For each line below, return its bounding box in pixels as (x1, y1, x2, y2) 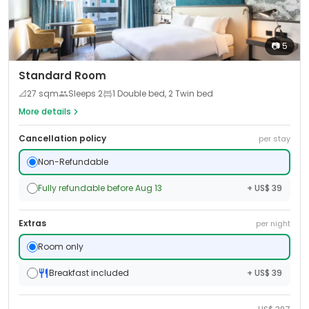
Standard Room (19, 68, 106, 83)
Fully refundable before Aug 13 (38, 182, 162, 194)
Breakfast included (49, 267, 129, 279)
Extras (19, 217, 46, 229)
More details (19, 106, 71, 117)
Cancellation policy (19, 132, 106, 144)
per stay (259, 133, 290, 144)
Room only (38, 241, 83, 252)
